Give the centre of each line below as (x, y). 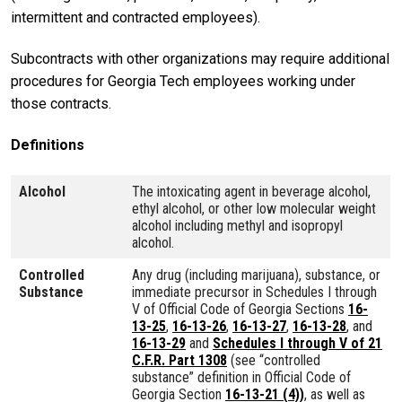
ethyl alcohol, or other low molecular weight (254, 208)
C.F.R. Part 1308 (179, 360)
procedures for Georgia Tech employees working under (183, 81)
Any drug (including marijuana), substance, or (256, 275)
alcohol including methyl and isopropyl (237, 225)
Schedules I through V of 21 (297, 343)
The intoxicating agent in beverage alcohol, (251, 191)
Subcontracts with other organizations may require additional (200, 58)
